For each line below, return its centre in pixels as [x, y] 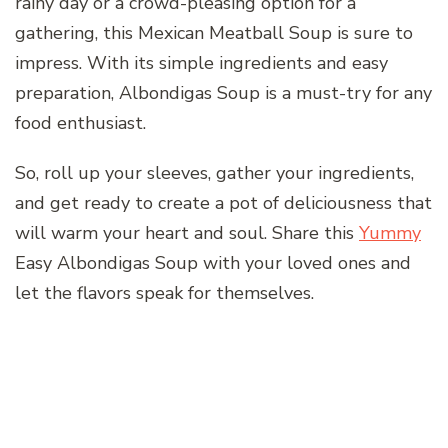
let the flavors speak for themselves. [164, 293]
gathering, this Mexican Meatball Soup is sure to [214, 33]
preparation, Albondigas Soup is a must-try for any [223, 93]
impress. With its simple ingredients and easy [201, 63]
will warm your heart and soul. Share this [187, 233]
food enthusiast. [80, 123]
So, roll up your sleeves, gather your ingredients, [214, 173]
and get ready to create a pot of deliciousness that [223, 203]
